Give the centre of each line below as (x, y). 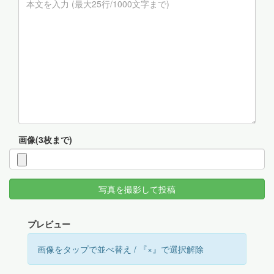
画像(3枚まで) (45, 139)
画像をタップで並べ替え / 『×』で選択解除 (120, 249)
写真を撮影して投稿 (137, 189)
